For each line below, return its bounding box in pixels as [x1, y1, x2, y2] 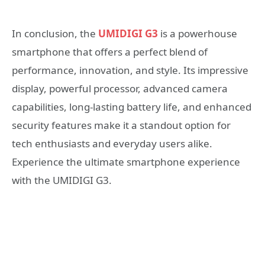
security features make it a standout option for [12, 118, 231, 132]
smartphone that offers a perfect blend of [12, 44, 208, 59]
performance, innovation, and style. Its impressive [12, 63, 248, 77]
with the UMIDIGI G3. [12, 173, 112, 187]
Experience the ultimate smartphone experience [12, 154, 240, 169]
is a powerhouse [158, 26, 237, 40]
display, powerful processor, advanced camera [12, 81, 228, 95]
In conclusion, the [12, 26, 98, 40]
